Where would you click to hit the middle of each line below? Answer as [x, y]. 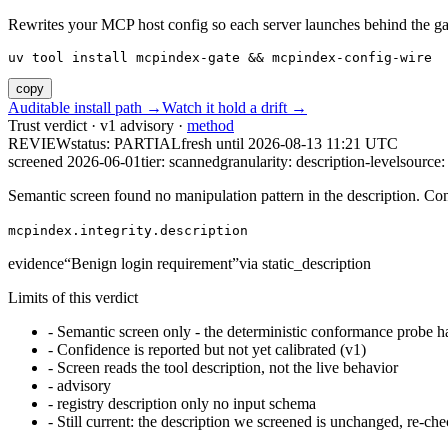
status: [92, 144]
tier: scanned [180, 162]
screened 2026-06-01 [74, 162]
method [210, 126]
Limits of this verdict [73, 298]
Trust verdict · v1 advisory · [97, 126]
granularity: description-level [310, 162]
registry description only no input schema [186, 404]
